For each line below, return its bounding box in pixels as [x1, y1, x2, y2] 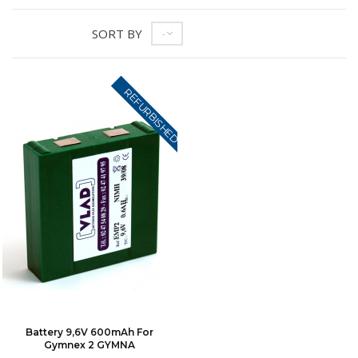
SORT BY [91, 25, 142, 42]
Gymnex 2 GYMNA [44, 339, 135, 351]
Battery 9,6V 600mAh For [26, 326, 153, 338]
